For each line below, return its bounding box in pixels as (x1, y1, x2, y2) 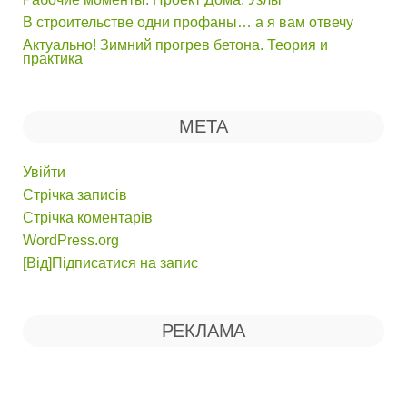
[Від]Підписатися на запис (23, 255, 198, 271)
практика (23, 51, 83, 66)
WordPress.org (23, 233, 119, 248)
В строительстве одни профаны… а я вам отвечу (23, 15, 353, 30)
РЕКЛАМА (161, 321, 246, 341)
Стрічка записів (23, 187, 127, 203)
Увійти (23, 164, 65, 180)
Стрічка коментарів (23, 210, 153, 225)
